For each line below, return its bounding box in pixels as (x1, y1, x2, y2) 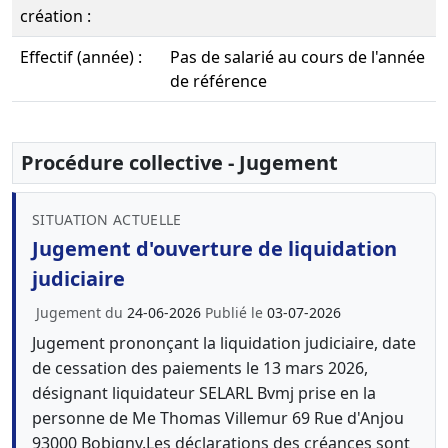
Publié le (205, 303, 267, 322)
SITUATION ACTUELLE (32, 210, 182, 229)
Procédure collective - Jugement (21, 149, 338, 176)
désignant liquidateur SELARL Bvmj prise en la (32, 382, 376, 404)
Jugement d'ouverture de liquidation (32, 235, 397, 262)
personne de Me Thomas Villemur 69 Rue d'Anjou (32, 407, 404, 429)
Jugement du (36, 303, 127, 322)
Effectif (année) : (20, 46, 142, 68)
